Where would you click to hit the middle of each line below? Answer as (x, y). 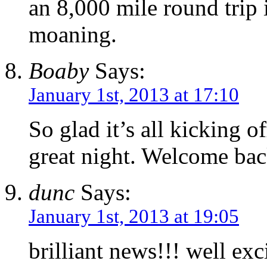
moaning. (73, 35)
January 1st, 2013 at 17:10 (134, 95)
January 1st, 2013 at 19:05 (134, 217)
